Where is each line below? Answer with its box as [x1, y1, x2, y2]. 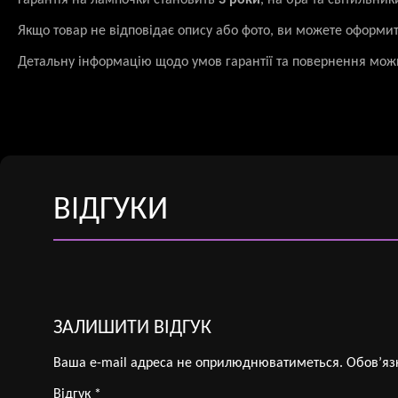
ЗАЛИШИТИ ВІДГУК [53, 318, 211, 339]
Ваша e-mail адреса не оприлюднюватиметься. [53, 356, 343, 371]
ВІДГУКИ [53, 195, 168, 227]
